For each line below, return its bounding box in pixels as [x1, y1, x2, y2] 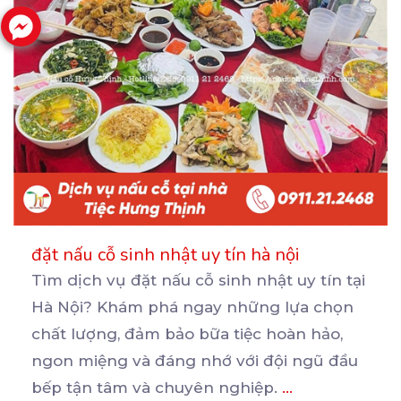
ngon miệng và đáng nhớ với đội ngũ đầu [31, 352, 358, 371]
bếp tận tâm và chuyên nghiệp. [31, 379, 282, 397]
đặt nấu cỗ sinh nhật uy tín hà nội [31, 243, 300, 268]
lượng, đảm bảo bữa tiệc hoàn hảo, [71, 325, 343, 344]
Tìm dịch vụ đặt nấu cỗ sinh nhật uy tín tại [31, 271, 365, 290]
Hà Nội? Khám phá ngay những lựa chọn [31, 298, 354, 317]
